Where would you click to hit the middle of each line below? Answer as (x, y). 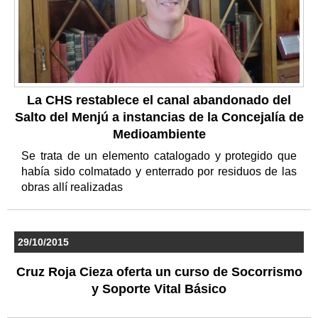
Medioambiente (159, 134)
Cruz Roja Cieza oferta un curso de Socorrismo (159, 272)
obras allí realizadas (73, 187)
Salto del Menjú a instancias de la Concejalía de (159, 117)
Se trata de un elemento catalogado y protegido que (159, 155)
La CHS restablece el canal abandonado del (159, 100)
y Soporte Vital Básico (159, 289)
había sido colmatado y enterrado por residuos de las (159, 171)
